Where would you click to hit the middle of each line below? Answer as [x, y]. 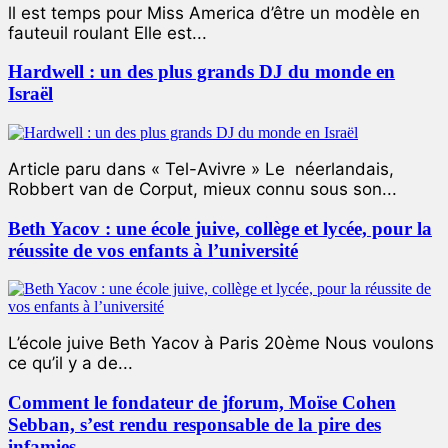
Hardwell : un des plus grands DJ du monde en [201, 72]
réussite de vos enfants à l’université [153, 250]
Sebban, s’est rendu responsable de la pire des [194, 425]
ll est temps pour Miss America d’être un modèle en [214, 12]
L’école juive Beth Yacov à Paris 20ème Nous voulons [221, 343]
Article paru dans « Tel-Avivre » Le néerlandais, [201, 168]
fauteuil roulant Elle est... [107, 32]
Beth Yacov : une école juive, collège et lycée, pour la [220, 228]
